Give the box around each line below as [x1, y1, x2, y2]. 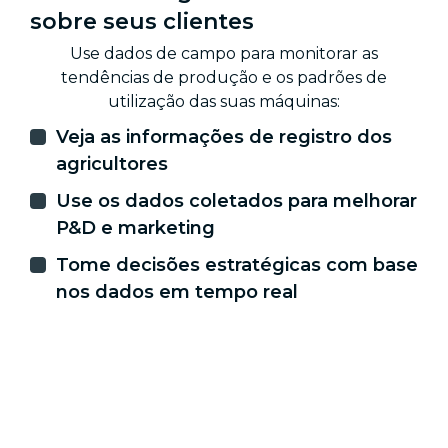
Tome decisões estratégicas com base [56, 253, 418, 276]
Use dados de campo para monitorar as [70, 43, 378, 63]
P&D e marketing [56, 216, 215, 239]
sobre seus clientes [30, 7, 254, 35]
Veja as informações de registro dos [56, 125, 392, 148]
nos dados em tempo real [56, 280, 298, 303]
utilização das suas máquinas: [108, 91, 340, 111]
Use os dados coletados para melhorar [56, 189, 417, 212]
